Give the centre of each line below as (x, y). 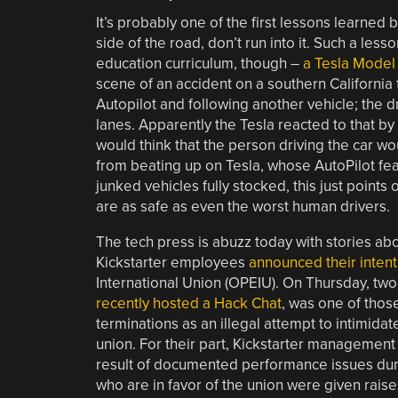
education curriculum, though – (199, 63)
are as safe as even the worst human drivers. (243, 206)
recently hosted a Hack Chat (188, 303)
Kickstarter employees (172, 262)
